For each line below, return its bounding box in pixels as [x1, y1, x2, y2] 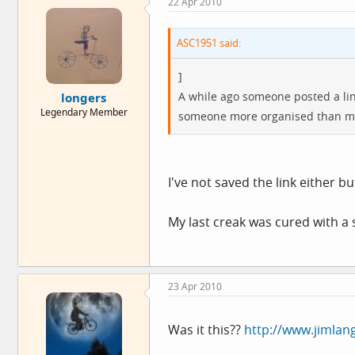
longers [61, 90, 106, 105]
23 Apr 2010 [168, 279, 222, 293]
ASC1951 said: [177, 35, 241, 50]
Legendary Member [40, 105, 128, 119]
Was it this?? [168, 320, 244, 338]
